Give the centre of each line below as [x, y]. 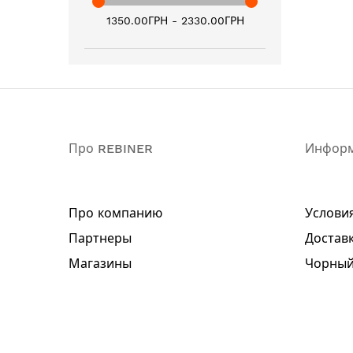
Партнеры [100, 238]
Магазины [100, 264]
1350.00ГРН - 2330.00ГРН [175, 20]
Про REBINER [111, 149]
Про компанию [115, 213]
